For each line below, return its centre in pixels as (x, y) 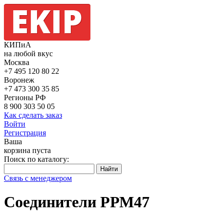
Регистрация (25, 133)
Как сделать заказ (33, 115)
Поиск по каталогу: (36, 159)
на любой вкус (28, 54)
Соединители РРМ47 (77, 202)
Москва (17, 62)
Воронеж (19, 80)
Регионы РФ (25, 98)
